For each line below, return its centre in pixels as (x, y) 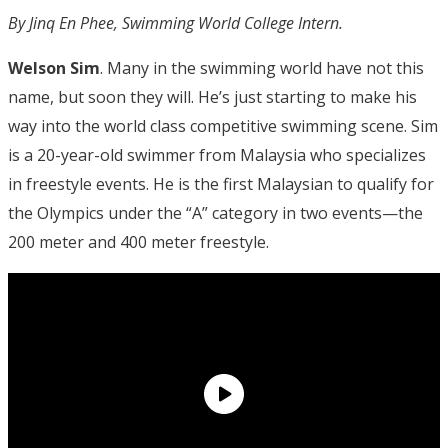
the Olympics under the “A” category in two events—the (215, 212)
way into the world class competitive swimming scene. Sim (223, 125)
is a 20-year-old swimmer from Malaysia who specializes (217, 154)
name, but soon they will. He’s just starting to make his (212, 96)
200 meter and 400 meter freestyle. (138, 241)
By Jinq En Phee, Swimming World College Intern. (175, 22)
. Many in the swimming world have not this (262, 67)
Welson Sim (54, 67)
